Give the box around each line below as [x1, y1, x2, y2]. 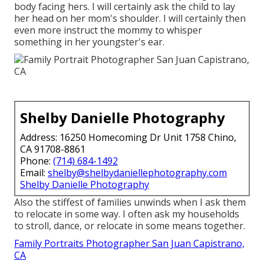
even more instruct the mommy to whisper [14, 23, 202, 37]
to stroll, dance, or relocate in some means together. [14, 219, 245, 232]
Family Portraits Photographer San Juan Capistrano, [14, 236, 245, 250]
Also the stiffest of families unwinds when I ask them [14, 195, 246, 209]
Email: [20, 166, 48, 179]
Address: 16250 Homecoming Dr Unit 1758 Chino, [20, 130, 236, 144]
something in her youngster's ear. [14, 35, 164, 48]
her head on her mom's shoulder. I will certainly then [14, 11, 246, 25]
